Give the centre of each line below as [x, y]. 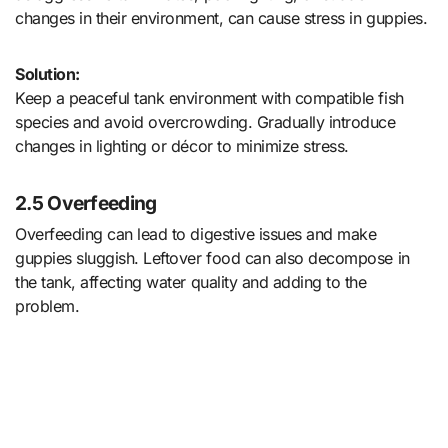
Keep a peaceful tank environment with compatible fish [209, 97]
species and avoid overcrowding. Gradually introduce [205, 121]
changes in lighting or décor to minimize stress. [182, 145]
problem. [47, 306]
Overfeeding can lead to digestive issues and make [196, 234]
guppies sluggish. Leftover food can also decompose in [212, 258]
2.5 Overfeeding [86, 202]
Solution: [47, 73]
